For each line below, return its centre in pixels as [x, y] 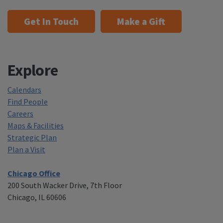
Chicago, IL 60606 [37, 197]
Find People [28, 102]
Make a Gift [141, 22]
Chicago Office [34, 173]
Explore [33, 70]
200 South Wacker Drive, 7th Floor [65, 185]
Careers [20, 114]
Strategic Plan [32, 138]
